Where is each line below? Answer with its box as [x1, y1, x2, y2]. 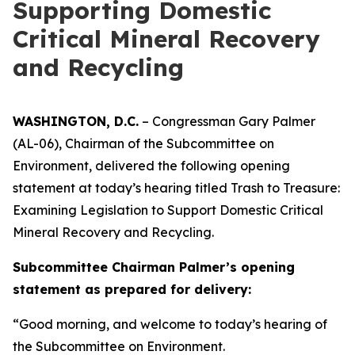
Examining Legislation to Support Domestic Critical [13, 202, 323, 218]
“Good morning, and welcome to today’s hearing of [13, 316, 327, 332]
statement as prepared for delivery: [13, 281, 251, 297]
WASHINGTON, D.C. [13, 113, 139, 129]
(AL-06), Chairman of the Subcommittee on [13, 136, 274, 151]
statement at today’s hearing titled [13, 180, 231, 196]
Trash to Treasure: [231, 180, 340, 196]
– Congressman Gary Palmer [139, 113, 315, 129]
